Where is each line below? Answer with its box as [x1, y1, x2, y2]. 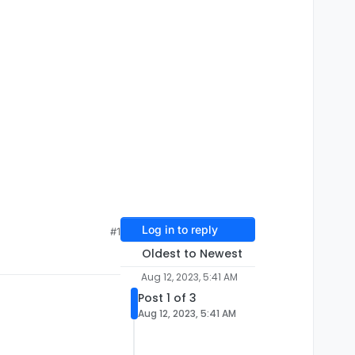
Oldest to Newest [141, 246, 242, 262]
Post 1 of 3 [138, 290, 197, 307]
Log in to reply [141, 223, 218, 237]
